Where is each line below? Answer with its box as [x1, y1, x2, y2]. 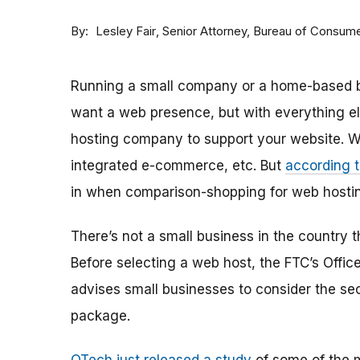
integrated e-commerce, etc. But [71, 157, 285, 174]
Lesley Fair [96, 24, 156, 39]
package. [71, 308, 130, 325]
